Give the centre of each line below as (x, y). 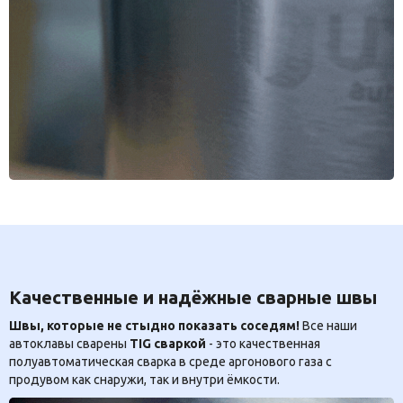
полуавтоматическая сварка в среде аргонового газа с (170, 361)
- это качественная (263, 343)
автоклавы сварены (69, 343)
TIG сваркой (168, 343)
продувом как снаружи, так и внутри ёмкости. (144, 379)
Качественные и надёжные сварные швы (193, 297)
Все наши (328, 325)
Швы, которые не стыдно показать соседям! (154, 325)
